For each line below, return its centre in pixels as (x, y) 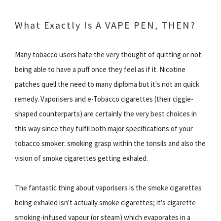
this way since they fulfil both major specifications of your (104, 129)
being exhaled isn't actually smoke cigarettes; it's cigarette (105, 203)
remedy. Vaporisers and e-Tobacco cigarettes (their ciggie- (104, 99)
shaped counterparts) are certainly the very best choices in (106, 114)
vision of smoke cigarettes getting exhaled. (81, 158)
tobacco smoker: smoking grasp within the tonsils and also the (110, 143)
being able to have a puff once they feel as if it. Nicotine (100, 69)
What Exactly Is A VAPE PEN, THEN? (105, 25)
